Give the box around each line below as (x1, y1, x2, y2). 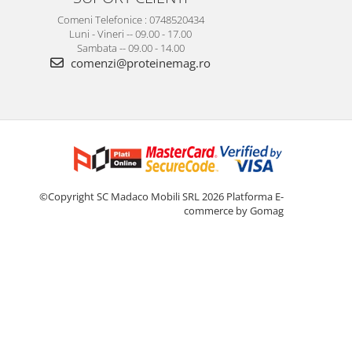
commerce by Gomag (184, 203, 284, 218)
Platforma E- (226, 189, 284, 203)
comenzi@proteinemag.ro (68, 54, 211, 71)
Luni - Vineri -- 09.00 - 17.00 (69, 26, 192, 41)
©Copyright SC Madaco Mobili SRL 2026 (39, 189, 226, 203)
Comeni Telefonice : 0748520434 (57, 12, 204, 27)
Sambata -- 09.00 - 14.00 (76, 40, 185, 55)
